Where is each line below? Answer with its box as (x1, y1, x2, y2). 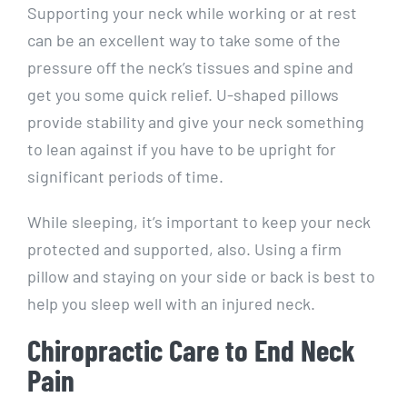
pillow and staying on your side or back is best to (27, 265, 375, 286)
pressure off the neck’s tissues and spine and (27, 56, 353, 77)
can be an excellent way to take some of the (27, 29, 341, 50)
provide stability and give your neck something (27, 111, 364, 132)
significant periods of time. (27, 165, 227, 186)
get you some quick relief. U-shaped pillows (27, 84, 339, 104)
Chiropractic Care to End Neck (27, 331, 355, 368)
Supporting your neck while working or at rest (27, 2, 357, 23)
